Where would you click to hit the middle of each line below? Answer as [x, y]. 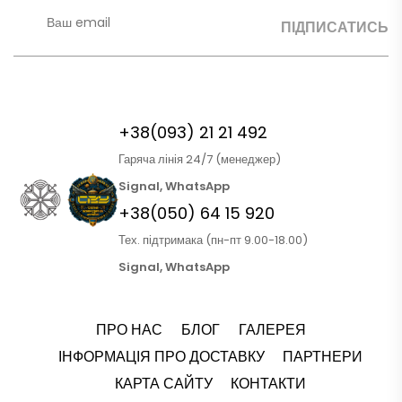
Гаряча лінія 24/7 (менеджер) [200, 160]
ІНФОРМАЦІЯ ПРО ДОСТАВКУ [161, 357]
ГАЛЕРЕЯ [272, 330]
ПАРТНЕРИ [323, 357]
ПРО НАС [130, 330]
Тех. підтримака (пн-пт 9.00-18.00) [213, 240]
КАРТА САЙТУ [163, 384]
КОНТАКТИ [269, 384]
